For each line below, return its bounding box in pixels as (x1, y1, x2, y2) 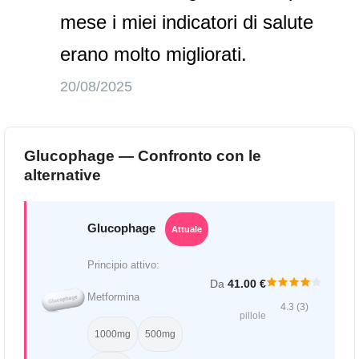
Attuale (171, 224, 202, 235)
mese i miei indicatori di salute (60, 11, 314, 33)
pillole (240, 310, 266, 322)
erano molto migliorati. (60, 43, 248, 65)
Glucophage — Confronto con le (24, 147, 261, 164)
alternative (24, 167, 101, 184)
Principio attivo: (87, 259, 159, 272)
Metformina (87, 291, 139, 304)
